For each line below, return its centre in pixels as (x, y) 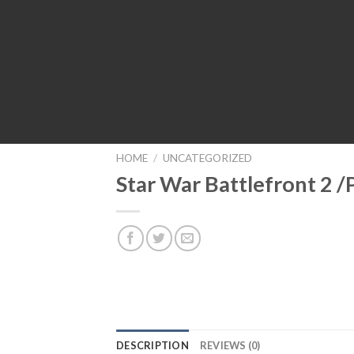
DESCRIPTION (153, 345)
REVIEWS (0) (230, 345)
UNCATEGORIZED (208, 158)
